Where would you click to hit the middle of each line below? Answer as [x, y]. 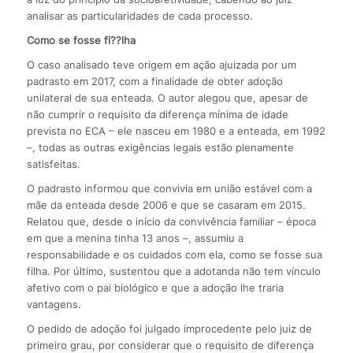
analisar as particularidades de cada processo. [139, 15]
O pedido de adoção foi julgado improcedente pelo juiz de [169, 328]
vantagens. [54, 304]
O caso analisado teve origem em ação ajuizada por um [161, 64]
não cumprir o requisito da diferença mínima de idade [157, 114]
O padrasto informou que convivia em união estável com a [169, 188]
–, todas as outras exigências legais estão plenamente [160, 147]
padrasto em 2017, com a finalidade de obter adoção [154, 81]
